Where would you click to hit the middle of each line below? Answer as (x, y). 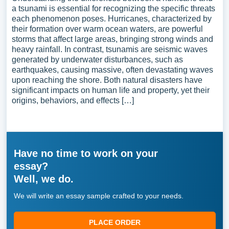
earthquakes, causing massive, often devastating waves (112, 70)
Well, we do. (43, 179)
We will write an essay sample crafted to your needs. (98, 196)
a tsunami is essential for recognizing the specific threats (113, 8)
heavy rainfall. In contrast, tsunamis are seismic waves (109, 49)
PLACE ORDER (114, 222)
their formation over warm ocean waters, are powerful (107, 29)
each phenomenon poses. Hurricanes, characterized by (111, 19)
